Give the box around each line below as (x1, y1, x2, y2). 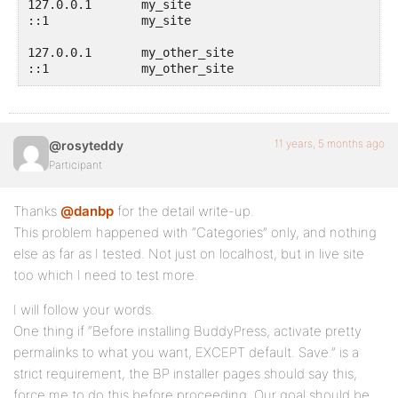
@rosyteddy (49, 138, 123, 153)
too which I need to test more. (13, 267, 198, 283)
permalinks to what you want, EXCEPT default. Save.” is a (13, 344, 359, 361)
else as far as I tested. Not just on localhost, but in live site (13, 245, 364, 262)
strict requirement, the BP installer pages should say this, (13, 365, 357, 382)
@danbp (60, 203, 114, 219)
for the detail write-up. (114, 203, 254, 219)
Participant (49, 158, 102, 171)
